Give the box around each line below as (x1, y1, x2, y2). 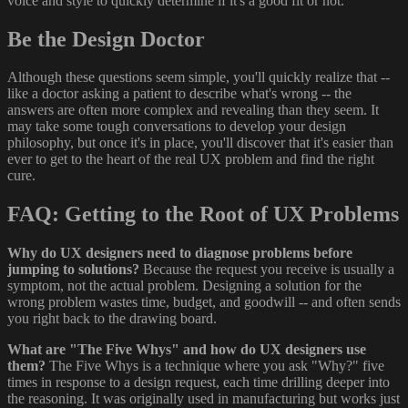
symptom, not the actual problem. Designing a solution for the (7, 278, 362, 294)
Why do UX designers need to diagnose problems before (7, 245, 352, 261)
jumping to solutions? (7, 261, 139, 278)
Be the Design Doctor (7, 26, 205, 51)
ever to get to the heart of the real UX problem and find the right (7, 151, 374, 168)
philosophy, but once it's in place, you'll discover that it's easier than (7, 135, 393, 151)
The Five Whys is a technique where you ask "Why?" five (46, 358, 384, 374)
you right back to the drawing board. (7, 311, 217, 327)
